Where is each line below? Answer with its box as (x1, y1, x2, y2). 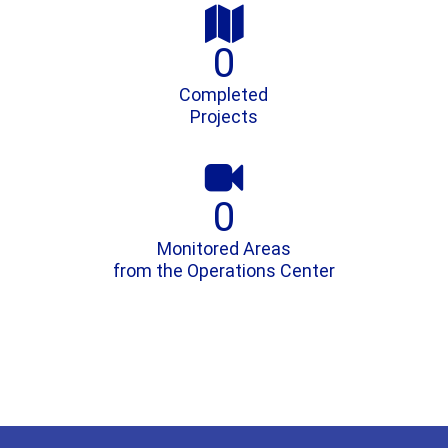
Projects (189, 106, 258, 127)
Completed (179, 84, 269, 105)
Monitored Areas (156, 238, 291, 259)
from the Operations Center (112, 260, 335, 281)
